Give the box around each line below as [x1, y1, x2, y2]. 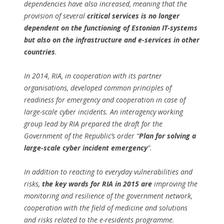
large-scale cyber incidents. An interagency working [24, 107, 183, 117]
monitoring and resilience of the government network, [24, 191, 192, 201]
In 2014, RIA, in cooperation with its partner [24, 71, 162, 81]
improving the [152, 179, 197, 189]
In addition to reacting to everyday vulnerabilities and [24, 167, 192, 177]
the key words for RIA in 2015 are [42, 179, 152, 189]
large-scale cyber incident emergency [24, 143, 147, 153]
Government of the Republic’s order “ [24, 131, 139, 141]
